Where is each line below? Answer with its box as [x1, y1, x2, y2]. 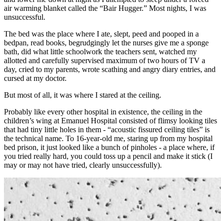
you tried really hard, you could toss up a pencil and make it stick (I [4, 151, 213, 160]
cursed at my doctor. [4, 74, 67, 82]
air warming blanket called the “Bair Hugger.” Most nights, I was [4, 3, 206, 12]
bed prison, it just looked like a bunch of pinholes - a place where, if [4, 143, 215, 151]
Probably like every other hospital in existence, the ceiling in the [4, 107, 202, 116]
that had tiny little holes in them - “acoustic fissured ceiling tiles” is [4, 125, 210, 134]
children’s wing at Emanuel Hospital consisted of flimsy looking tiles [4, 116, 217, 125]
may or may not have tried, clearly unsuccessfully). [4, 160, 162, 169]
